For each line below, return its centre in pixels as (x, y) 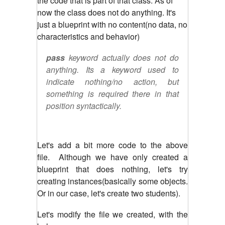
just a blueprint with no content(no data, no (112, 24)
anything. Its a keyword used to (113, 69)
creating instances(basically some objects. (113, 181)
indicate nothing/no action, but (113, 81)
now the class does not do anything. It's (106, 12)
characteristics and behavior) (88, 36)
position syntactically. (84, 105)
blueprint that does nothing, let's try (113, 169)
